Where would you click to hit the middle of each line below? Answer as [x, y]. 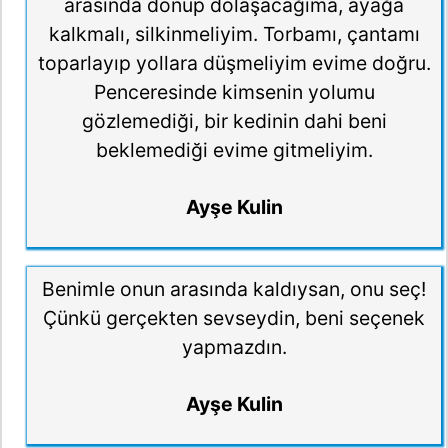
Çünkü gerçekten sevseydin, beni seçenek [234, 318]
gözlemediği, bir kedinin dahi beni [234, 121]
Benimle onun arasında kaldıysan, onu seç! [234, 289]
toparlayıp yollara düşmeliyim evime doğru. [234, 63]
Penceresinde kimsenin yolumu [234, 92]
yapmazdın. [234, 347]
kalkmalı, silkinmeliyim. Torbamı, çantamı [234, 34]
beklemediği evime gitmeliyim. [234, 150]
